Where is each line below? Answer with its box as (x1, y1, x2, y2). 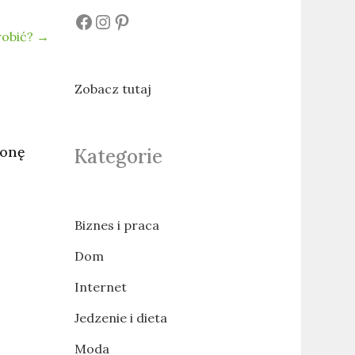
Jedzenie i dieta (74, 310, 167, 326)
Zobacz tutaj (74, 81, 151, 97)
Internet (74, 279, 127, 295)
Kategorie (74, 144, 162, 169)
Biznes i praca (74, 217, 159, 233)
